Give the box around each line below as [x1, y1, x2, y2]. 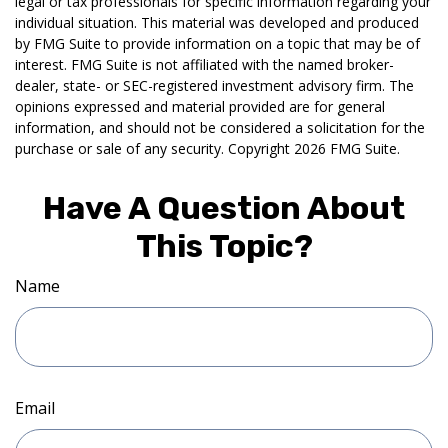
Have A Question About [43, 188, 405, 227]
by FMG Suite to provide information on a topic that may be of [15, 33, 420, 53]
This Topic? [135, 226, 313, 265]
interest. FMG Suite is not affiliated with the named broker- [15, 54, 394, 74]
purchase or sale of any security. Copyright [15, 138, 294, 158]
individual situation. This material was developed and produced [15, 12, 419, 32]
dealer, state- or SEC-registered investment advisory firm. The [15, 75, 414, 95]
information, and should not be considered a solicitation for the [15, 117, 425, 137]
